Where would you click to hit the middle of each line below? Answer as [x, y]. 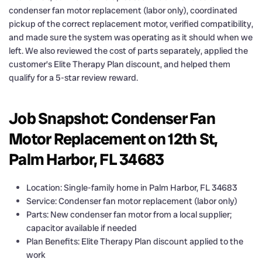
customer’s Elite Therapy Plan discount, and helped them [120, 64]
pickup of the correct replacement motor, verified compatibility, [131, 24]
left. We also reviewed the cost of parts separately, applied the [128, 51]
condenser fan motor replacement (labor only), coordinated [123, 10]
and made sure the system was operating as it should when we [131, 37]
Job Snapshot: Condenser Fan [112, 118]
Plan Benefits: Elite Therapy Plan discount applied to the [135, 241]
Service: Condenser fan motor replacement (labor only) [132, 201]
